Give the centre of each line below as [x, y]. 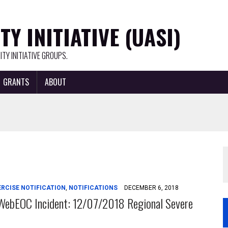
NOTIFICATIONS [93, 188]
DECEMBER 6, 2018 [152, 188]
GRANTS [16, 82]
